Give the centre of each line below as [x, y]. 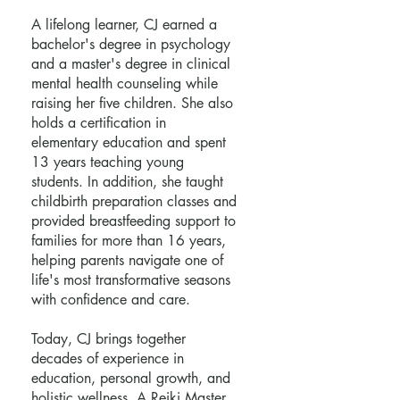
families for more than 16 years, [129, 241]
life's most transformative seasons [131, 280]
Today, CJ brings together [108, 339]
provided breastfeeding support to [133, 221]
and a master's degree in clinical [131, 64]
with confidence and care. [111, 300]
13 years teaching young [108, 162]
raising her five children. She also [132, 104]
